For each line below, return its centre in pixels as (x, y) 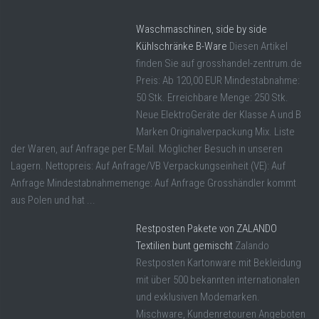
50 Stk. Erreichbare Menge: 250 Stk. (212, 98)
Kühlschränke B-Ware (182, 47)
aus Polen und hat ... (53, 200)
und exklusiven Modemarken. (198, 297)
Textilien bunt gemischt (184, 246)
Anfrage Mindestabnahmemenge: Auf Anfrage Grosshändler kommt (153, 183)
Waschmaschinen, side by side (202, 30)
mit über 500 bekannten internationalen (218, 280)
